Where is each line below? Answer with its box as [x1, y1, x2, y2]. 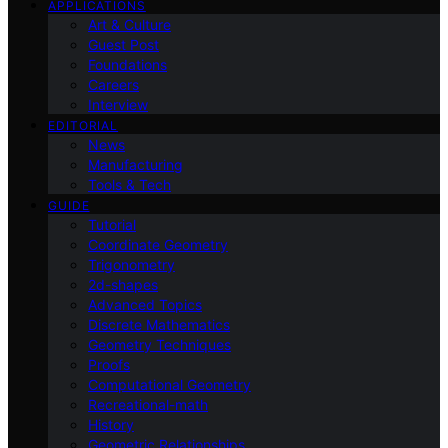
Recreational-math [88, 395, 208, 413]
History [88, 415, 134, 433]
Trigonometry [88, 255, 175, 273]
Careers [88, 75, 139, 93]
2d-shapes [88, 275, 158, 293]
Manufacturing [88, 155, 183, 173]
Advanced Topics [88, 295, 202, 313]
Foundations [88, 55, 167, 73]
